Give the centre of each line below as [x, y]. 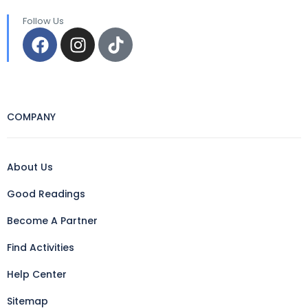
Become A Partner [52, 221]
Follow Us [43, 21]
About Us [30, 167]
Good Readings [46, 194]
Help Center [37, 275]
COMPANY [31, 117]
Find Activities [41, 248]
